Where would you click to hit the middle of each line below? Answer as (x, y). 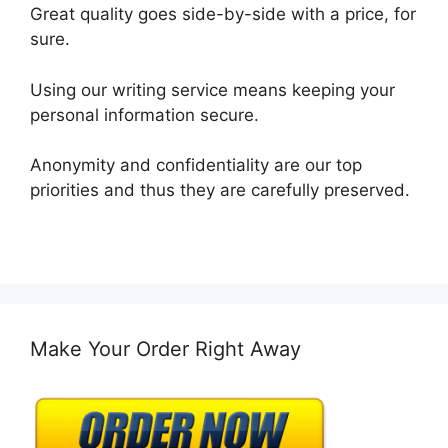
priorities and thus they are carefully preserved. (220, 190)
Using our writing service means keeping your (212, 89)
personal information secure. (144, 114)
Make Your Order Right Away (165, 348)
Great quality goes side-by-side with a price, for (223, 14)
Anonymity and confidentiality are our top (196, 165)
